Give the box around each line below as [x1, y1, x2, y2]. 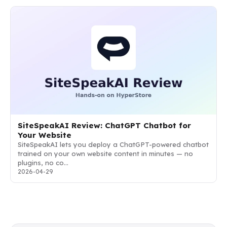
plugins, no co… [18, 158, 68, 167]
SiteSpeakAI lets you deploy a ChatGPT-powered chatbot [18, 140, 209, 148]
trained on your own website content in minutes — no [18, 149, 193, 158]
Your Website [18, 130, 71, 140]
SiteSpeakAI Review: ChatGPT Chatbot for [18, 120, 191, 130]
